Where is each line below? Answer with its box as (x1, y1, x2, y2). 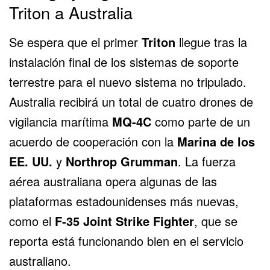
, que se (194, 212, 237, 230)
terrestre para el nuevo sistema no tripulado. (9, 73, 246, 91)
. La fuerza (178, 152, 236, 171)
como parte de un (151, 113, 250, 131)
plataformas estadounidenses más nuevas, (9, 192, 239, 210)
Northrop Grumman (66, 152, 178, 171)
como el (9, 212, 55, 230)
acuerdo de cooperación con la (9, 133, 177, 151)
